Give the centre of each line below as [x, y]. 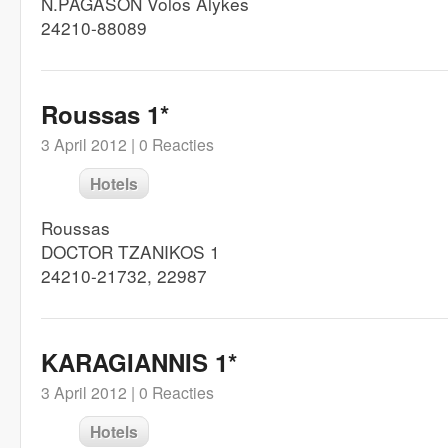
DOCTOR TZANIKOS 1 [130, 251]
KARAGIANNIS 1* [139, 362]
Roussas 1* [105, 114]
